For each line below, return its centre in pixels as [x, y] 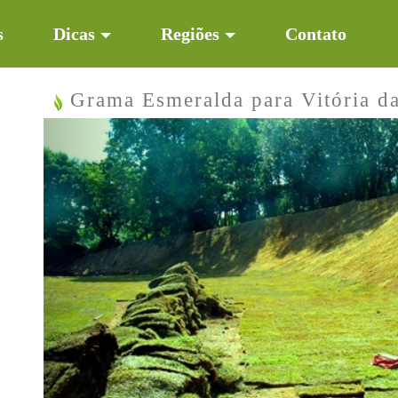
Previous [129, 131]
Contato [316, 34]
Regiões [190, 34]
